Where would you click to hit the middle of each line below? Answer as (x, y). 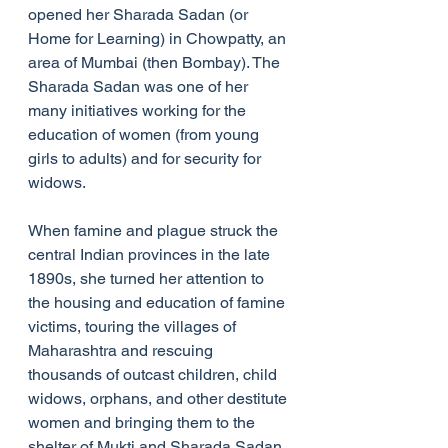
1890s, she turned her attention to (148, 279)
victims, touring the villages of (134, 327)
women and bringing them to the (143, 423)
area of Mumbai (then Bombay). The (156, 63)
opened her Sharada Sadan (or (140, 15)
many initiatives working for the (139, 111)
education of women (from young (145, 135)
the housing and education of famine (158, 303)
